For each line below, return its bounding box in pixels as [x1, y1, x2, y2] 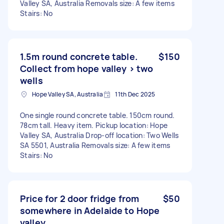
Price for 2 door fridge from [20, 192, 139, 204]
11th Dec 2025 [115, 89, 155, 98]
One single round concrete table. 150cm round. [20, 110, 175, 120]
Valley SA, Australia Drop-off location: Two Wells [20, 130, 179, 140]
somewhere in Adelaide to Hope [20, 204, 160, 216]
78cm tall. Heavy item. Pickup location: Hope [20, 120, 167, 130]
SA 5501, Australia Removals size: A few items [20, 140, 170, 150]
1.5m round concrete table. [20, 50, 137, 62]
